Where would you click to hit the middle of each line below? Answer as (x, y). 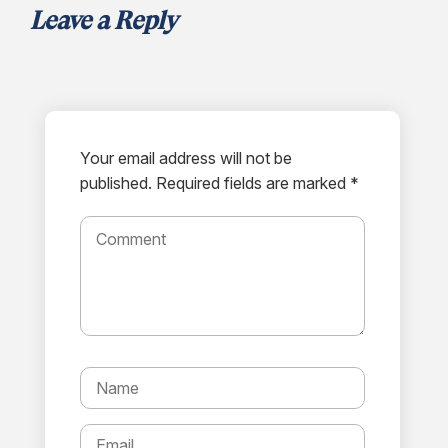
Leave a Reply (103, 20)
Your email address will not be (186, 157)
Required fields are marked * (257, 182)
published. (116, 182)
